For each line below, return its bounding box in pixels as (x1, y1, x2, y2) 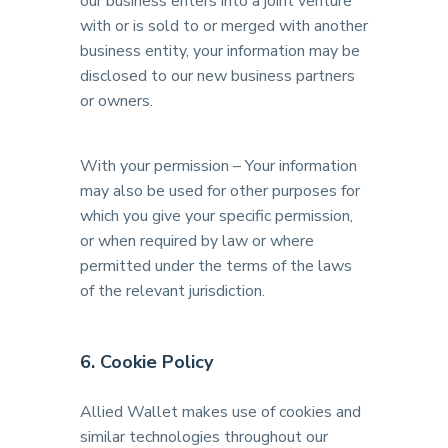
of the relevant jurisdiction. (80, 280, 265, 302)
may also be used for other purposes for (80, 180, 360, 202)
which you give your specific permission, (80, 205, 353, 227)
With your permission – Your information (80, 155, 357, 177)
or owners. (80, 90, 153, 112)
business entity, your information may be (80, 40, 360, 62)
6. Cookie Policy (80, 350, 213, 374)
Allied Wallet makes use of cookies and (80, 401, 361, 423)
